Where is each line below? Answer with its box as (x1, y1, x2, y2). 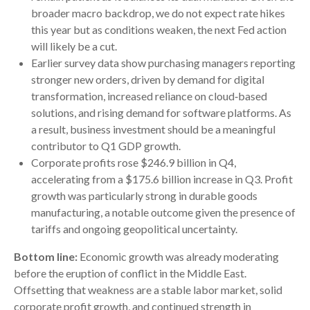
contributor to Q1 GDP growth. (31, 139, 181, 153)
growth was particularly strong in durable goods (31, 189, 257, 203)
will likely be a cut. (31, 39, 117, 53)
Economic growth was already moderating (77, 250, 279, 264)
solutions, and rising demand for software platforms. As (31, 106, 291, 120)
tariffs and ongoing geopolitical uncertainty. (31, 222, 237, 236)
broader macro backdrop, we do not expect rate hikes (31, 6, 285, 20)
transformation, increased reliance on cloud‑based (31, 89, 267, 103)
